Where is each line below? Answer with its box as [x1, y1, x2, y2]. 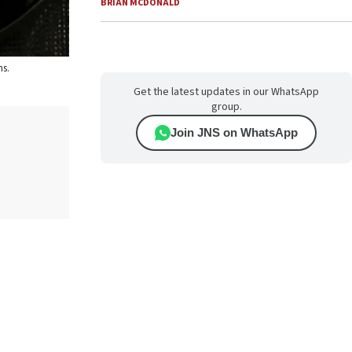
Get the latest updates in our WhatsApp [134, 84, 319, 100]
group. [211, 99, 242, 115]
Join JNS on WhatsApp [170, 126, 298, 139]
